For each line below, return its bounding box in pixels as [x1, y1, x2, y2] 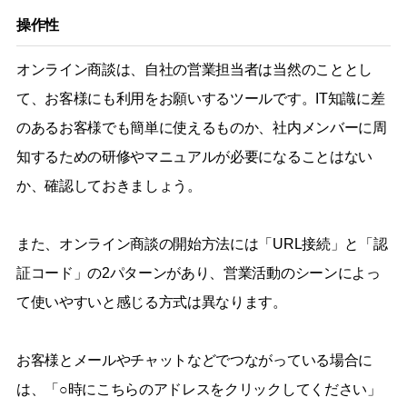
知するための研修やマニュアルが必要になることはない [15, 148, 372, 164]
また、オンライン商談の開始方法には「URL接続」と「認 [15, 235, 388, 252]
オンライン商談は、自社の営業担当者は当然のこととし [15, 61, 372, 77]
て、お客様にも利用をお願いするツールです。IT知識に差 [15, 90, 385, 106]
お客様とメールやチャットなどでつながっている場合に [15, 352, 372, 368]
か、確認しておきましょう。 [15, 177, 202, 194]
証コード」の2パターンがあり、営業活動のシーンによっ [15, 264, 381, 281]
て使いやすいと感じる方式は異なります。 [15, 293, 287, 310]
